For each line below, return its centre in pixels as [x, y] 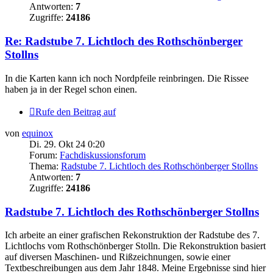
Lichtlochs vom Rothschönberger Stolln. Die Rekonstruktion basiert [135, 246]
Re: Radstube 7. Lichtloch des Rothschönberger [124, 41]
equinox [37, 133]
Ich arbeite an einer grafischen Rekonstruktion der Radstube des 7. [132, 235]
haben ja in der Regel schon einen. [71, 89]
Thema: [45, 166]
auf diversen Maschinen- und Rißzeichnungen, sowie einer [118, 257]
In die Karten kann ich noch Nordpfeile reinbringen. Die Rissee [127, 78]
